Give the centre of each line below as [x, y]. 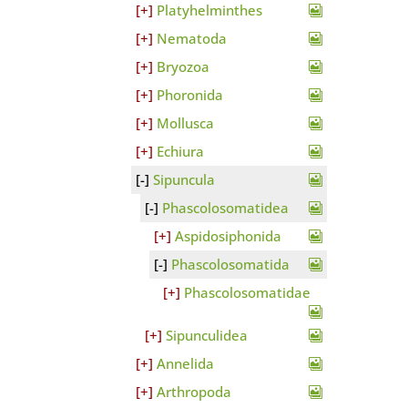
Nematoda [192, 39]
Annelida [186, 364]
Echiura [181, 152]
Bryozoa [184, 67]
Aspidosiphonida [229, 236]
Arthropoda [194, 392]
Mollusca [186, 123]
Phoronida [190, 95]
